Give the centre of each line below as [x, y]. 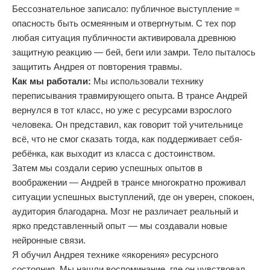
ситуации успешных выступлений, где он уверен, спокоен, [133, 197]
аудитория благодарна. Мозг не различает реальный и [125, 211]
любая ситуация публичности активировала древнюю [124, 38]
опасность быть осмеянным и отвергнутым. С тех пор [124, 23]
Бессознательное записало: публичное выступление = [126, 9]
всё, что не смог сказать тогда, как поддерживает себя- [127, 139]
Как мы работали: [52, 81]
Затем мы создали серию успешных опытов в [107, 168]
